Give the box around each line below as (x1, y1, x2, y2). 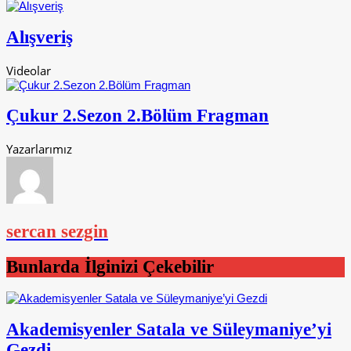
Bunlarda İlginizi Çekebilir (6, 256, 214, 277)
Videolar (6, 62, 51, 78)
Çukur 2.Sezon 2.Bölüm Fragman (6, 106, 269, 126)
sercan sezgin (6, 221, 108, 241)
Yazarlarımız (6, 141, 72, 157)
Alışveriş (6, 27, 73, 48)
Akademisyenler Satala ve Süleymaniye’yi (6, 319, 331, 339)
